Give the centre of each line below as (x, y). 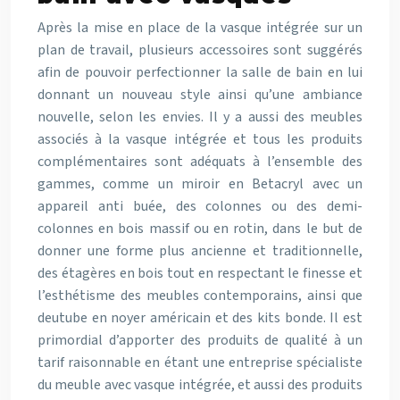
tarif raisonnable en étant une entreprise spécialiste (200, 362)
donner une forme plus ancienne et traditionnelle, (200, 251)
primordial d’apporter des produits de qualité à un (200, 340)
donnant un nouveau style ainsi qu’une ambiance (200, 95)
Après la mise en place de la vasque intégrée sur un (200, 28)
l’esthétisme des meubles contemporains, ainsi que (200, 296)
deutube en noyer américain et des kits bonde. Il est (200, 318)
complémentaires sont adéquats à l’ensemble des (200, 162)
